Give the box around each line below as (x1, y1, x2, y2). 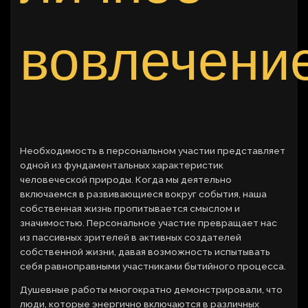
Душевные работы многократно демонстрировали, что (20, 284, 283, 296)
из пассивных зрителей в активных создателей (20, 231, 242, 243)
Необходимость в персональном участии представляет (20, 144, 286, 156)
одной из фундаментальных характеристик (20, 159, 224, 170)
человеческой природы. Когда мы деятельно (20, 173, 232, 185)
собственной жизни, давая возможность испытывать (20, 245, 271, 257)
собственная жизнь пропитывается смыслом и (20, 202, 241, 214)
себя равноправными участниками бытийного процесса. (20, 260, 287, 272)
